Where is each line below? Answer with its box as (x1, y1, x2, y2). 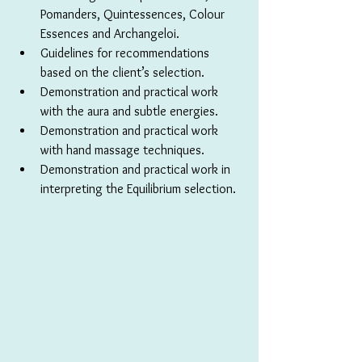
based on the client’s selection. (40, 65, 204, 81)
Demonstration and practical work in (40, 162, 234, 178)
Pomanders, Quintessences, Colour (40, 6, 228, 23)
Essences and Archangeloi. (40, 26, 179, 42)
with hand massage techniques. (40, 142, 204, 158)
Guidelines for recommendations (40, 45, 213, 61)
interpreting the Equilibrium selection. (40, 181, 236, 197)
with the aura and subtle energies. (40, 103, 218, 120)
